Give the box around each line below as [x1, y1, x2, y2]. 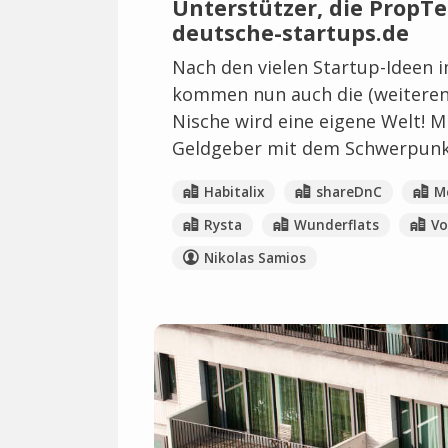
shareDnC [315, 182, 382, 201]
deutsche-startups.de [172, 17, 409, 47]
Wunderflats [293, 215, 379, 234]
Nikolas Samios [203, 248, 306, 267]
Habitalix [203, 182, 264, 201]
